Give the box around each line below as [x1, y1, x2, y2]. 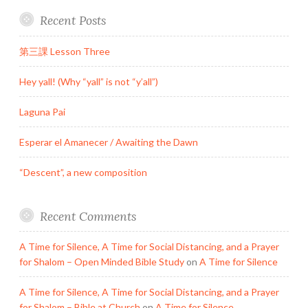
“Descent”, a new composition [19, 166, 147, 178]
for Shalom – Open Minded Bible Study [19, 255, 184, 267]
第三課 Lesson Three [19, 45, 110, 57]
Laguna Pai [19, 105, 65, 118]
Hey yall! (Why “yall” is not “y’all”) [19, 75, 158, 87]
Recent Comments [39, 208, 136, 224]
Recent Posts [39, 12, 106, 29]
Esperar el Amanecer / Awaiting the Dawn [19, 135, 198, 148]
